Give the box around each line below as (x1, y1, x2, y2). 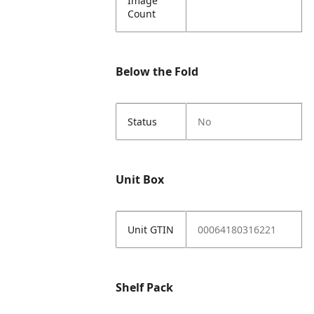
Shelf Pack (116, 280, 174, 295)
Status (128, 115, 158, 128)
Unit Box (116, 172, 165, 187)
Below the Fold (116, 64, 199, 79)
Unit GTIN (128, 223, 175, 236)
